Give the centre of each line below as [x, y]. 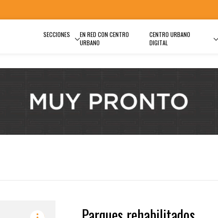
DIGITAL [158, 43]
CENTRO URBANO [170, 34]
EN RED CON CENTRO [104, 34]
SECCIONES [57, 34]
